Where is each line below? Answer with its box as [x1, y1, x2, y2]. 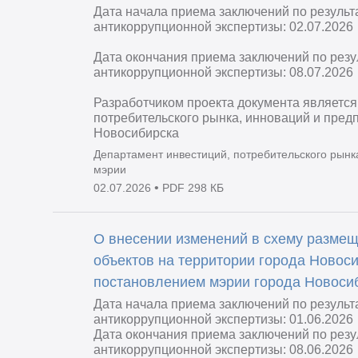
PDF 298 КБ [162, 181, 225, 195]
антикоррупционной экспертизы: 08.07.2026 [93, 66, 354, 80]
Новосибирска [93, 126, 180, 141]
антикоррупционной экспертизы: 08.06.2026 [93, 342, 354, 356]
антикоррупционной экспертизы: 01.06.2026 [93, 312, 354, 326]
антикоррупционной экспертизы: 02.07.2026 [93, 20, 354, 34]
